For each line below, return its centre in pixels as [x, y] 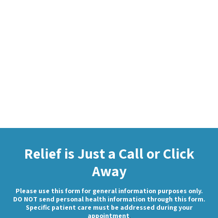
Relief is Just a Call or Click [109, 153]
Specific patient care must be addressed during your [109, 207]
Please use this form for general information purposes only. [109, 191]
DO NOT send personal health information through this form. [109, 199]
